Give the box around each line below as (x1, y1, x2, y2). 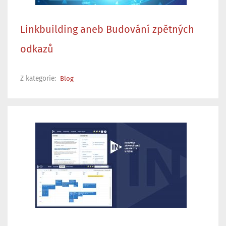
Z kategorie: (20, 75, 58, 82)
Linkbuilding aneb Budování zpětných (20, 24, 194, 35)
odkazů (20, 44, 53, 54)
